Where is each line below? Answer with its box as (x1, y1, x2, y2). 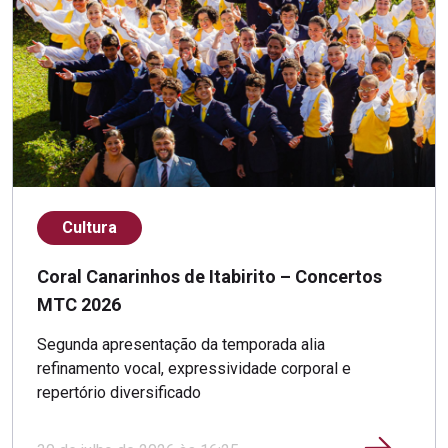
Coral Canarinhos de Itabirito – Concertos (37, 266, 382, 288)
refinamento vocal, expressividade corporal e (37, 359, 351, 379)
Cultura (62, 218, 117, 238)
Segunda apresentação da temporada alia (37, 335, 325, 355)
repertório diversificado (37, 383, 201, 403)
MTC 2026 (37, 294, 121, 316)
